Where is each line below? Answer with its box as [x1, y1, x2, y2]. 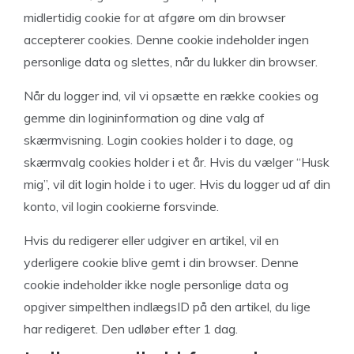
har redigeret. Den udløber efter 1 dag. [24, 321, 238, 337]
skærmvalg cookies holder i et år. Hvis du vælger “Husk [24, 154, 330, 170]
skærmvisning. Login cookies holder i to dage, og [24, 132, 293, 148]
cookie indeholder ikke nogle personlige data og [24, 277, 288, 292]
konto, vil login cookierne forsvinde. [24, 198, 219, 214]
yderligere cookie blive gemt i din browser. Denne [24, 254, 299, 270]
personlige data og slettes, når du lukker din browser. [24, 54, 318, 70]
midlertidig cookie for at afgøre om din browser [24, 9, 285, 25]
